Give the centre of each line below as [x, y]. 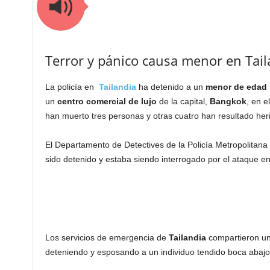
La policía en [72, 87]
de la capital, [182, 101]
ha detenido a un [172, 87]
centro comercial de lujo [105, 101]
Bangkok [227, 101]
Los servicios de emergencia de [107, 237]
